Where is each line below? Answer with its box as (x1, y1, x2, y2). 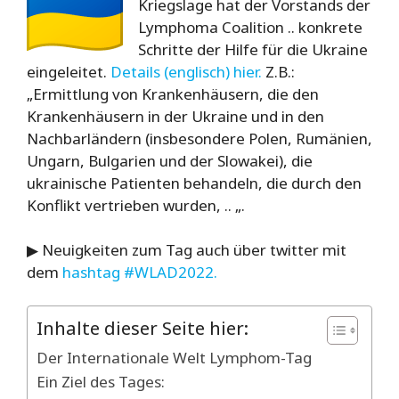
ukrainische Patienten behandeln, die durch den (27, 172, 362, 193)
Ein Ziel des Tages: (37, 371, 165, 392)
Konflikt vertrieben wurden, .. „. (27, 194, 245, 216)
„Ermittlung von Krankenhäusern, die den (27, 83, 319, 104)
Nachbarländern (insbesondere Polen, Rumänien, (27, 127, 372, 149)
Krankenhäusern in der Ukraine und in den (27, 105, 324, 126)
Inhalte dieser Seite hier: (37, 315, 248, 340)
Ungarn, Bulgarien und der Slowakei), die (27, 150, 313, 171)
